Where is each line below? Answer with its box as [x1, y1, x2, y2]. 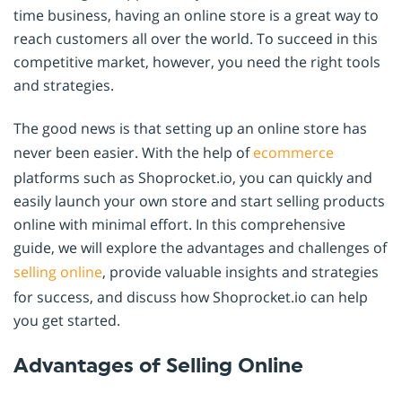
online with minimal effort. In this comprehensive [13, 214, 345, 234]
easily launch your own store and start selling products [13, 190, 385, 211]
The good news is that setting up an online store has [13, 118, 367, 138]
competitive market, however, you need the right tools [13, 51, 380, 72]
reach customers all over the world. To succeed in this [13, 28, 378, 48]
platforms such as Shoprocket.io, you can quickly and [13, 167, 372, 188]
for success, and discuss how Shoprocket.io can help [13, 286, 368, 307]
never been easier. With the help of [13, 142, 253, 162]
